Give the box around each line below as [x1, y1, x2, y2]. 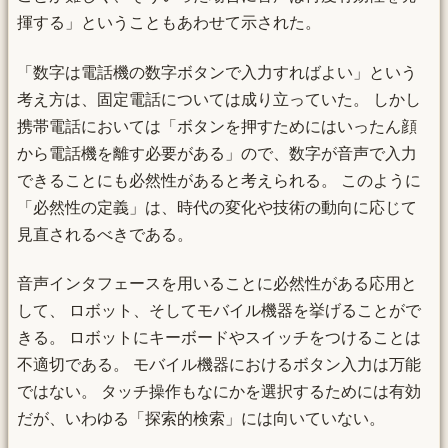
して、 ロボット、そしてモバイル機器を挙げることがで [17, 301, 421, 319]
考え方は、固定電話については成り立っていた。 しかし [17, 90, 421, 108]
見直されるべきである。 [17, 225, 193, 243]
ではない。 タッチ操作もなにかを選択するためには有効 [17, 382, 421, 400]
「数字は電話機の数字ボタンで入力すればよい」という [17, 63, 417, 81]
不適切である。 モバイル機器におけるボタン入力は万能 [17, 355, 421, 373]
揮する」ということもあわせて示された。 [17, 14, 321, 32]
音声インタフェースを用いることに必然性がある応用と [17, 274, 417, 292]
